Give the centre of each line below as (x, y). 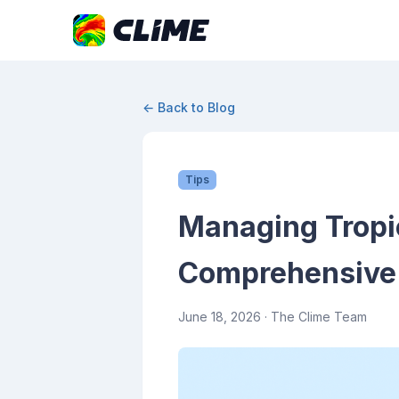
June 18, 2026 (220, 317)
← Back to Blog (189, 107)
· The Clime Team (314, 317)
